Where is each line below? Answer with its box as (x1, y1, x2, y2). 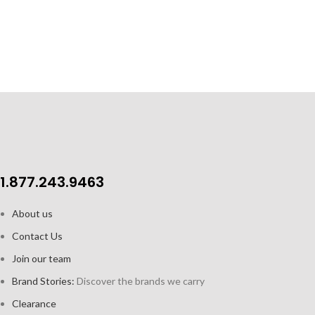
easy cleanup (219, 9, 269, 20)
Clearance (12, 297, 56, 309)
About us (12, 207, 53, 219)
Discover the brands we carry (77, 274, 205, 287)
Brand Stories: (12, 274, 77, 287)
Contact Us (12, 229, 63, 242)
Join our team (12, 252, 71, 264)
